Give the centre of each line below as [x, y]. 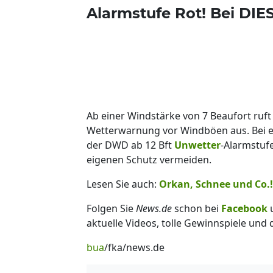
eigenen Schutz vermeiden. [149, 159]
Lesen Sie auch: [123, 184]
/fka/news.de [134, 247]
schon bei [197, 208]
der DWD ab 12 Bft [130, 145]
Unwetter [197, 145]
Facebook [244, 208]
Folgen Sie [111, 208]
